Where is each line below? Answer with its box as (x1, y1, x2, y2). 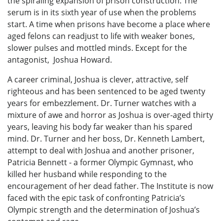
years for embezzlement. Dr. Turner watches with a (7, 97, 196, 109)
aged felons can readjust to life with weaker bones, (7, 30, 195, 41)
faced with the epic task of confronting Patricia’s (7, 192, 185, 203)
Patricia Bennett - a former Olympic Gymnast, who (7, 156, 193, 168)
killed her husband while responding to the (7, 168, 167, 180)
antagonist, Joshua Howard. (7, 54, 112, 65)
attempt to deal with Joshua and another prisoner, (7, 145, 194, 156)
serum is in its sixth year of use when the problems (7, 6, 196, 18)
